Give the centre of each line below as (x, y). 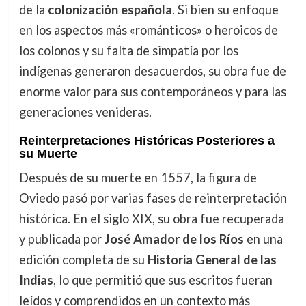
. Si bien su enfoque (225, 10)
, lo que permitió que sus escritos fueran (163, 280)
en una (263, 239)
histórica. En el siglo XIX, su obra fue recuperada (151, 219)
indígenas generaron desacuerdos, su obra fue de (152, 71)
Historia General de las (212, 260)
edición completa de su (83, 260)
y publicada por (61, 239)
